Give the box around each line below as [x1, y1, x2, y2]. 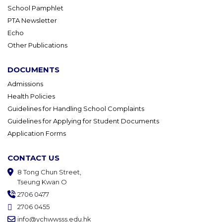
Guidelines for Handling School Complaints [7, 105, 144, 113]
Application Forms [7, 129, 66, 138]
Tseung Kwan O [17, 178, 67, 186]
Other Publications [7, 41, 67, 50]
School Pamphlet [7, 4, 63, 12]
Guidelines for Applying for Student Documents [7, 117, 159, 125]
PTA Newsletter [7, 16, 57, 25]
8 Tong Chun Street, [17, 168, 81, 176]
